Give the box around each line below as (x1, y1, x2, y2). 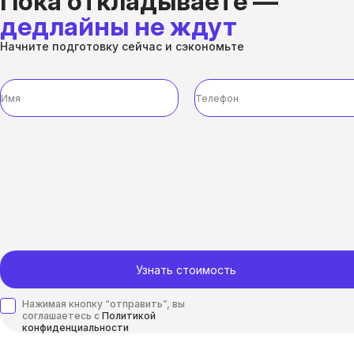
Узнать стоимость (136, 262, 236, 277)
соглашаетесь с (22, 310, 102, 322)
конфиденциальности (22, 322, 129, 333)
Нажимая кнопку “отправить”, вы (22, 298, 185, 310)
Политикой (102, 310, 156, 322)
